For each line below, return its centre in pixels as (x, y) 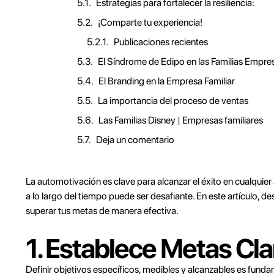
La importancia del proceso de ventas (173, 101)
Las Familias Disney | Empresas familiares (181, 120)
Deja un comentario (135, 140)
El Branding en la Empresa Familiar (167, 81)
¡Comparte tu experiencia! (150, 22)
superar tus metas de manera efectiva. (102, 211)
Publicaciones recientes (161, 42)
